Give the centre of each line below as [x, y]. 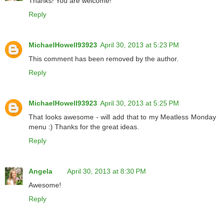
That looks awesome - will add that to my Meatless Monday [122, 117]
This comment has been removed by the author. [104, 58]
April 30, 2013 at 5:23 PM [140, 45]
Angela [40, 171]
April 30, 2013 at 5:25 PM [140, 103]
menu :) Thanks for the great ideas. [84, 127]
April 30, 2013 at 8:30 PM [107, 171]
